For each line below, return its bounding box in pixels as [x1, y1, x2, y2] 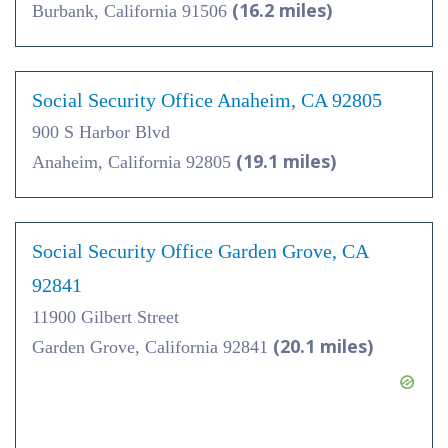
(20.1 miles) [273, 334, 373, 359]
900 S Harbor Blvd [32, 122, 170, 143]
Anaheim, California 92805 [32, 152, 236, 173]
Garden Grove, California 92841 [32, 337, 273, 358]
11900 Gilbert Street [32, 307, 179, 328]
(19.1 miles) [236, 149, 336, 174]
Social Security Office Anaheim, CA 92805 [32, 89, 382, 112]
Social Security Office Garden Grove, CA [32, 240, 368, 263]
